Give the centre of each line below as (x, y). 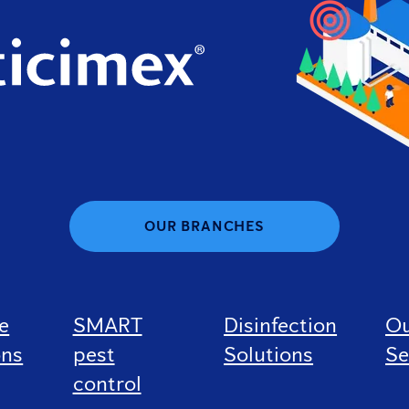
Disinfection (281, 325)
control (107, 383)
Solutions (269, 354)
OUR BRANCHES (204, 226)
